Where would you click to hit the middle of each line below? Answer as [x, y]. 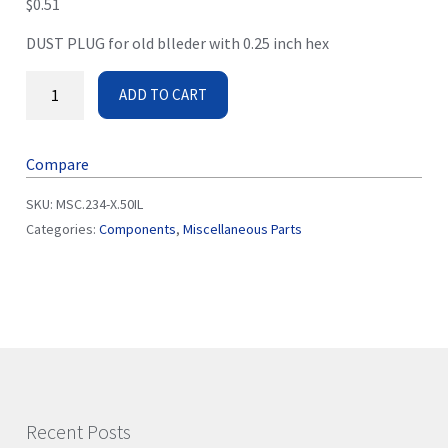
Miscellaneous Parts [242, 228]
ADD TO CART [163, 94]
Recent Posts [78, 431]
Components [137, 228]
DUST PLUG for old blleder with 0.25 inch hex [177, 43]
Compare [57, 163]
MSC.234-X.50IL [99, 203]
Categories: [62, 228]
